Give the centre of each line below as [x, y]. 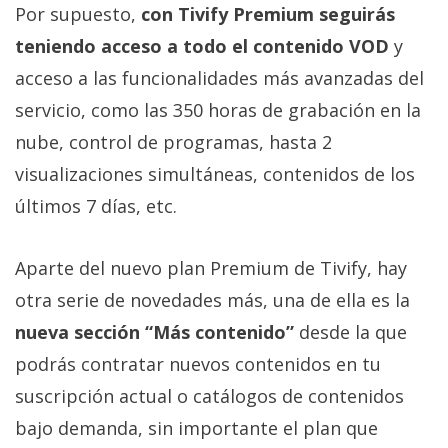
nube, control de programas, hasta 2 [173, 142]
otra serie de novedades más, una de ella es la [212, 300]
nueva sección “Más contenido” [154, 332]
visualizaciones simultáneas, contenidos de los [215, 174]
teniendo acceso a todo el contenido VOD [202, 46]
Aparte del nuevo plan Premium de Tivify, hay [211, 268]
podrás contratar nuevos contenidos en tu [198, 364]
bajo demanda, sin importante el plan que [196, 428]
